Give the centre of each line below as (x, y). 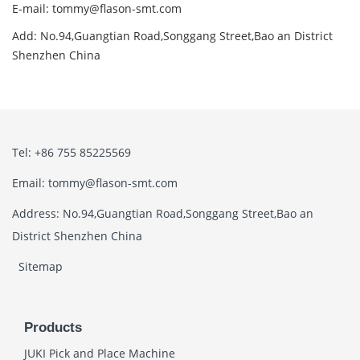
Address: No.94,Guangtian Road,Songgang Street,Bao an (163, 214)
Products (53, 328)
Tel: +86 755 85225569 (72, 153)
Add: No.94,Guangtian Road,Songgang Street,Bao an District (172, 36)
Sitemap (41, 267)
